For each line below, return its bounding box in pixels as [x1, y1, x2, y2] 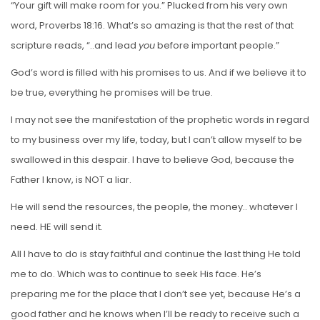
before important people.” [155, 38, 279, 52]
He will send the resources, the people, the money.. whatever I [11, 199, 298, 214]
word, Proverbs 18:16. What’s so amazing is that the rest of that [11, 18, 294, 32]
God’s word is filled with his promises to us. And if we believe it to [11, 65, 306, 79]
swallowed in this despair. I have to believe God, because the [11, 152, 294, 166]
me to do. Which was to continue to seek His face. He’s [11, 266, 261, 281]
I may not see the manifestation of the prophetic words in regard [11, 112, 309, 126]
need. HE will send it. [11, 219, 103, 234]
